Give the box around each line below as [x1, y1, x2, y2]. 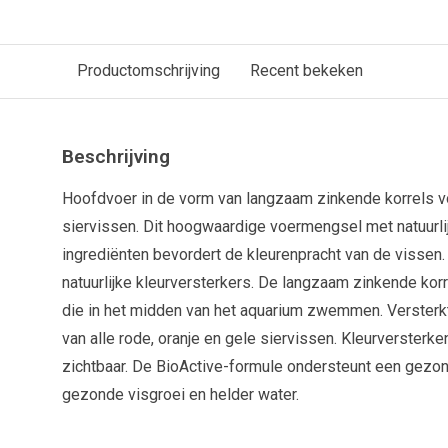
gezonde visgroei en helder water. [62, 385, 299, 404]
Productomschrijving [77, 61, 220, 80]
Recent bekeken [250, 61, 363, 80]
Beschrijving [62, 145, 170, 168]
